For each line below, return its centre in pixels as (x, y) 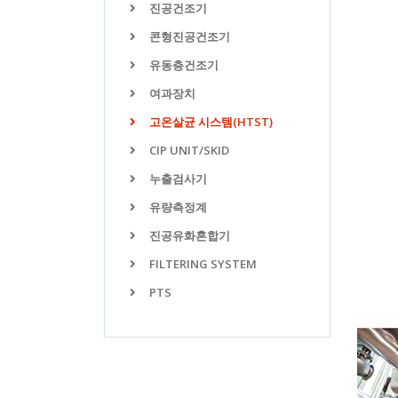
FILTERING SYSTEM (202, 263)
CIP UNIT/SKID (188, 150)
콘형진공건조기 (188, 36)
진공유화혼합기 (188, 235)
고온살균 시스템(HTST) (210, 121)
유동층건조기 (183, 64)
